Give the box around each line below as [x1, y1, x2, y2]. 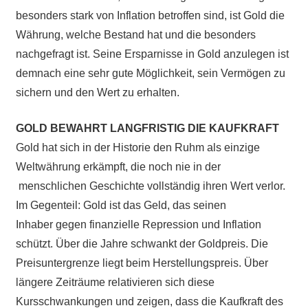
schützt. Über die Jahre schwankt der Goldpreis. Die [15, 237, 268, 250]
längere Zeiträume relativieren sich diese [15, 276, 214, 288]
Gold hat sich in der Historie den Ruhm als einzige [15, 141, 260, 153]
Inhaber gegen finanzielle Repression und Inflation [15, 218, 261, 230]
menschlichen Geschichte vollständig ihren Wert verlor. [15, 179, 285, 192]
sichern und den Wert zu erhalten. [15, 86, 179, 98]
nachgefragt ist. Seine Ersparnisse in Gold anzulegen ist [15, 47, 289, 60]
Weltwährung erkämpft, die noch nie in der [15, 160, 221, 173]
